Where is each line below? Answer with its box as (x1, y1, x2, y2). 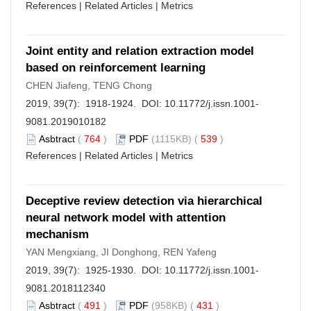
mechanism (26, 228, 89, 241)
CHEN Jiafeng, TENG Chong (26, 80, 152, 91)
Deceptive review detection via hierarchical (26, 194, 262, 208)
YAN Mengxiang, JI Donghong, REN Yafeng (26, 246, 217, 258)
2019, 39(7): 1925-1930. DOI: (26, 264, 165, 276)
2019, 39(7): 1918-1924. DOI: (26, 98, 165, 109)
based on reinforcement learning (26, 61, 205, 74)
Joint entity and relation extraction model (26, 44, 254, 58)
